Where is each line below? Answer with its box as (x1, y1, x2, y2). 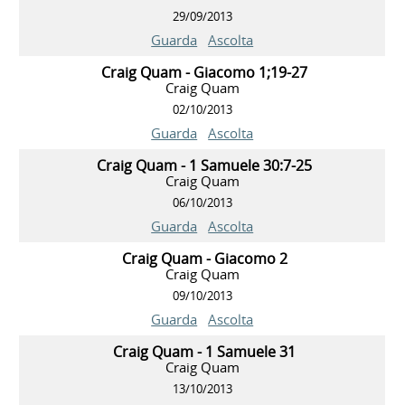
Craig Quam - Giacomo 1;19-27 (101, 61, 308, 82)
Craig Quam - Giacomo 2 (121, 248, 287, 268)
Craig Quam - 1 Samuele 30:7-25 (97, 155, 313, 175)
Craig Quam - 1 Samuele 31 (113, 341, 297, 362)
